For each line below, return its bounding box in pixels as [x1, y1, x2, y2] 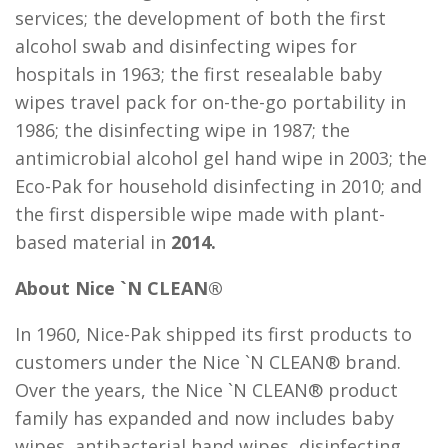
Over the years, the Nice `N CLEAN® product [15, 378, 398, 402]
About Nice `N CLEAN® [15, 276, 223, 300]
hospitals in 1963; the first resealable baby [15, 62, 382, 86]
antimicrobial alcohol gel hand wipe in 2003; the [15, 146, 427, 170]
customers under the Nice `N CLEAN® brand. [15, 350, 401, 374]
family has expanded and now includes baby [15, 406, 394, 430]
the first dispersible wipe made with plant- [15, 202, 385, 226]
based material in [15, 230, 171, 254]
